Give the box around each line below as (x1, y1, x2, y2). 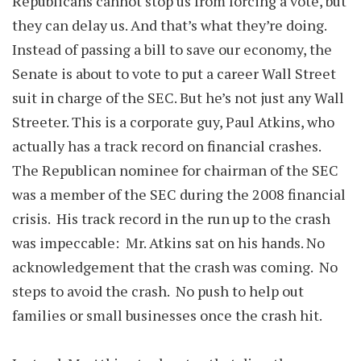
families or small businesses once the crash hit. (12, 305, 325, 325)
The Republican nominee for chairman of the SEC (12, 160, 338, 180)
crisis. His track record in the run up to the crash (12, 209, 330, 228)
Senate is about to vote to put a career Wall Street (12, 64, 336, 83)
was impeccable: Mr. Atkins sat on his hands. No (12, 233, 325, 252)
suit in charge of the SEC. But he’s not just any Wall (12, 88, 344, 107)
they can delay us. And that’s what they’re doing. (12, 15, 326, 35)
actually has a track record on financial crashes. (12, 136, 324, 156)
